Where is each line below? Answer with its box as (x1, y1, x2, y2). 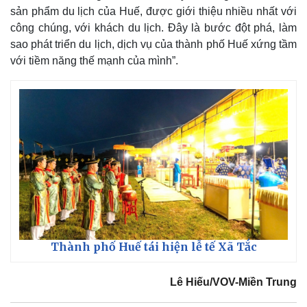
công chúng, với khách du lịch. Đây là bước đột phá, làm (10, 21, 297, 34)
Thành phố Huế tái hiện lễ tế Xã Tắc (50, 240, 257, 254)
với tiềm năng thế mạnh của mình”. (10, 54, 178, 66)
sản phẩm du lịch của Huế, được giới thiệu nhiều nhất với (10, 5, 297, 17)
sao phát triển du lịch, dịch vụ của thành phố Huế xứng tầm (10, 38, 297, 50)
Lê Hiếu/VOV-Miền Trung (170, 276, 297, 288)
